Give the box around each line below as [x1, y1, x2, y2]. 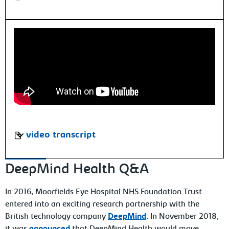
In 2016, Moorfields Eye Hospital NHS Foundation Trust [5, 188, 202, 196]
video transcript [26, 131, 96, 140]
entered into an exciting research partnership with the [5, 200, 200, 209]
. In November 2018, [146, 213, 219, 221]
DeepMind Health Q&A [5, 163, 149, 177]
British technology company [5, 213, 106, 221]
